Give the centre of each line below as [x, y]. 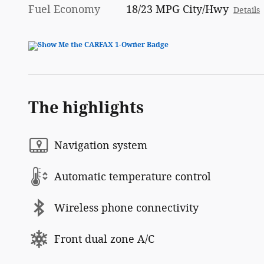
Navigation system [101, 145]
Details [247, 11]
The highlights [86, 108]
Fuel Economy [64, 10]
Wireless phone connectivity [126, 208]
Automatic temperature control [133, 176]
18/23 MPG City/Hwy [178, 10]
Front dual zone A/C [104, 239]
